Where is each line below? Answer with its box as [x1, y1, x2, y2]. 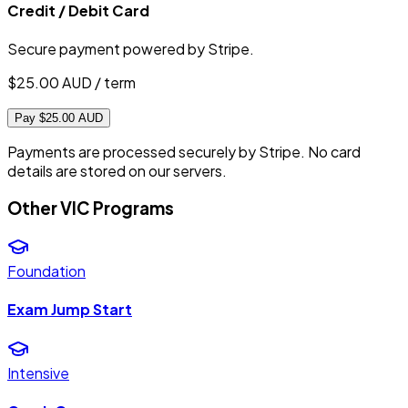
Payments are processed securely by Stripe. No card [7, 142, 361, 162]
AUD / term [62, 73, 136, 93]
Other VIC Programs [7, 197, 174, 219]
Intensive [7, 363, 69, 383]
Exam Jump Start [7, 299, 132, 319]
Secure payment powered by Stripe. [7, 39, 254, 59]
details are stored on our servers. [7, 161, 227, 181]
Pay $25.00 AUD [15, 111, 103, 126]
